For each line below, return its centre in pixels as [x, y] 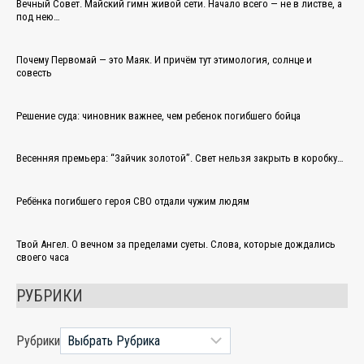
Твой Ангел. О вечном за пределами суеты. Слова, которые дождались [176, 245]
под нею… [38, 17]
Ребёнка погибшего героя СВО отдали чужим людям [133, 201]
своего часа [43, 258]
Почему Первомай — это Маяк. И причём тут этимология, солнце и [164, 59]
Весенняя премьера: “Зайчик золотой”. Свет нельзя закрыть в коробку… [180, 158]
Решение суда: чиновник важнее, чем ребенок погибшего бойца [158, 115]
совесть [34, 72]
